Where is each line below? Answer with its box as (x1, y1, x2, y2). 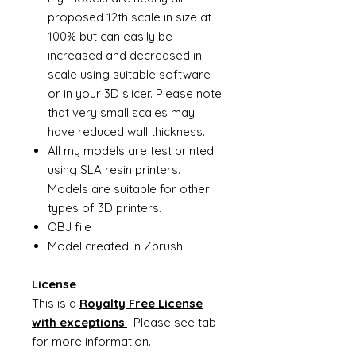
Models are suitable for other (48, 181, 210, 196)
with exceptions (32, 315, 125, 330)
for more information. (32, 334, 151, 349)
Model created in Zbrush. (48, 238, 185, 253)
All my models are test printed (48, 143, 214, 158)
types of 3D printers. (48, 200, 161, 215)
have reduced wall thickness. (48, 124, 208, 139)
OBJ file (48, 219, 91, 234)
